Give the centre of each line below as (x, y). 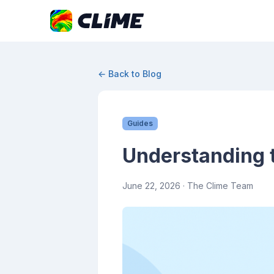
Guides (140, 123)
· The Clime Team (217, 186)
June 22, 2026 (151, 186)
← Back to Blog (130, 74)
